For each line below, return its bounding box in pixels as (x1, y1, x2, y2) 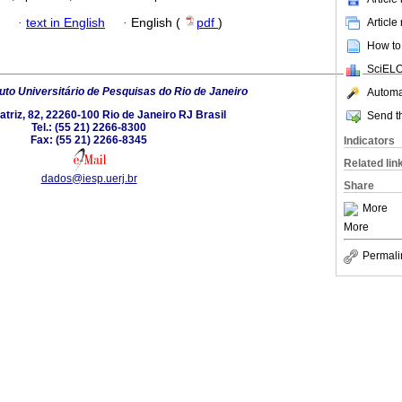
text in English (26, 15, 105, 30)
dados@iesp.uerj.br (40, 171, 137, 185)
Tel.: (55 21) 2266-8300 (31, 120, 146, 134)
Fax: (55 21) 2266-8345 (31, 133, 147, 146)
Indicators (344, 135, 395, 147)
